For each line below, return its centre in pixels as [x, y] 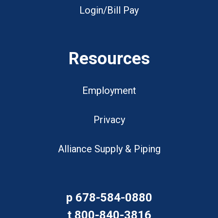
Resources [109, 59]
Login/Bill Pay [109, 10]
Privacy [109, 120]
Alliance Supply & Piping [109, 149]
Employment [109, 91]
